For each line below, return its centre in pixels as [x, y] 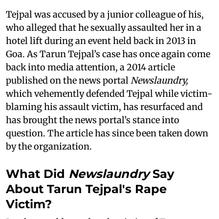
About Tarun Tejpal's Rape [86, 189]
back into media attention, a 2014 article [90, 67]
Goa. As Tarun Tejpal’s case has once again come [108, 54]
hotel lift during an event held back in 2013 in [101, 41]
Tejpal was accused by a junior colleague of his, [105, 14]
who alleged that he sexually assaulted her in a [104, 27]
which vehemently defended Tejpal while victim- [109, 93]
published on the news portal [68, 80]
